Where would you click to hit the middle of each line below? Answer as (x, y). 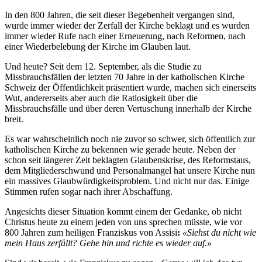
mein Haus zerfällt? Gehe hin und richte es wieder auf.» (108, 243)
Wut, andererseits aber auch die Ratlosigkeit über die (101, 98)
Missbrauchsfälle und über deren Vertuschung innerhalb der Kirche (128, 108)
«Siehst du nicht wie (219, 232)
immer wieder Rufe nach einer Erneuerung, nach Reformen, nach (125, 36)
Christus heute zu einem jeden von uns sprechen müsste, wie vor (123, 222)
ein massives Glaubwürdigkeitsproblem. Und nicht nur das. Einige (127, 181)
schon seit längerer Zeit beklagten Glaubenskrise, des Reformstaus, (128, 160)
